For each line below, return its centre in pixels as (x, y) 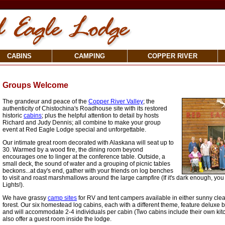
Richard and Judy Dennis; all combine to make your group (82, 123)
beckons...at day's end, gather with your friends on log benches (88, 171)
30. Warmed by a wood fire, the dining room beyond (73, 150)
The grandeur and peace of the (45, 101)
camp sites (62, 198)
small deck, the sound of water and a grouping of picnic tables (86, 164)
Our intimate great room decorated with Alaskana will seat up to (88, 143)
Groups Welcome (35, 85)
